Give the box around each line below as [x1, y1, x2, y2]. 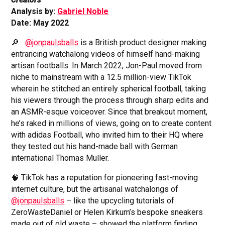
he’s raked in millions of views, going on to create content [11, 119, 212, 129]
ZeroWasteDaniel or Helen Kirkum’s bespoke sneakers [11, 207, 203, 217]
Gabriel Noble [57, 7, 109, 17]
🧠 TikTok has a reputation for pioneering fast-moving [11, 173, 198, 183]
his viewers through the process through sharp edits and [11, 95, 209, 105]
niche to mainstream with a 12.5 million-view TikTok [11, 72, 192, 82]
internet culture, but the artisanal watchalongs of [11, 184, 179, 194]
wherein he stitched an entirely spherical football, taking [11, 84, 206, 94]
